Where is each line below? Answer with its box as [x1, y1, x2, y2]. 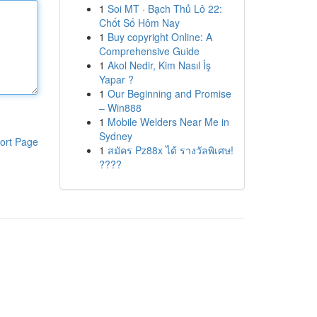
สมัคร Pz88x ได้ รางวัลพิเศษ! [107, 143, 234, 157]
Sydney [98, 129, 132, 143]
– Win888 [98, 100, 142, 115]
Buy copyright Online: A [107, 30, 212, 44]
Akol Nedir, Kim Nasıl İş [107, 58, 211, 72]
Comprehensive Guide [98, 44, 200, 58]
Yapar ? [98, 72, 134, 86]
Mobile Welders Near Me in [107, 115, 229, 129]
